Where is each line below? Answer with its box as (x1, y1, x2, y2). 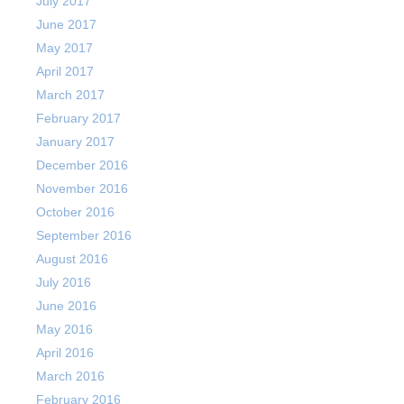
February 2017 (36, 111, 121, 125)
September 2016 (36, 228, 132, 243)
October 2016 (36, 205, 115, 219)
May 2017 (36, 41, 93, 55)
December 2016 (36, 158, 128, 172)
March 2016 (36, 369, 105, 383)
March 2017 (36, 87, 105, 102)
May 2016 (36, 322, 93, 336)
